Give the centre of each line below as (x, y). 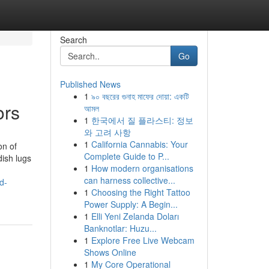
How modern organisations (142, 168)
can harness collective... (129, 180)
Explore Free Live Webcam (143, 240)
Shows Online (110, 252)
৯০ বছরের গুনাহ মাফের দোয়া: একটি (140, 96)
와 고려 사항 (107, 132)
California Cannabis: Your (139, 144)
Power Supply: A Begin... (131, 204)
